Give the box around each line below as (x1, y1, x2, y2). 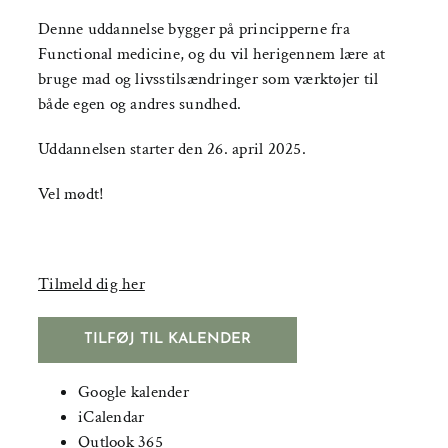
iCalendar (78, 406, 145, 428)
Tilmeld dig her (38, 273, 145, 295)
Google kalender (78, 381, 189, 403)
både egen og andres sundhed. (38, 93, 242, 115)
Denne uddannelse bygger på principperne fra (38, 18, 350, 40)
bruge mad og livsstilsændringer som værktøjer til (38, 68, 379, 90)
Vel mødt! (38, 183, 105, 205)
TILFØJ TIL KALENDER (84, 332, 251, 347)
